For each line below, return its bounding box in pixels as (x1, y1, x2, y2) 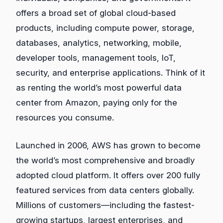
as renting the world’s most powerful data (16, 83, 182, 93)
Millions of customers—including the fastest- (16, 200, 195, 210)
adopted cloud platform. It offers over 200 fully (16, 170, 200, 180)
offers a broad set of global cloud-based (16, 8, 176, 18)
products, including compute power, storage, (16, 23, 195, 33)
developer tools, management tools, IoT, (16, 53, 176, 63)
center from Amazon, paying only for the (16, 98, 177, 108)
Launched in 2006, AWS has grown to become (16, 140, 201, 150)
